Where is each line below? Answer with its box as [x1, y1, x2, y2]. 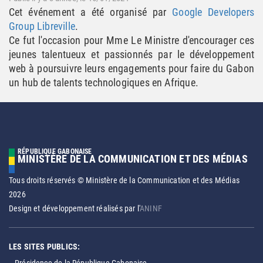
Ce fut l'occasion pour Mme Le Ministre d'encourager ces [9, 34, 254, 46]
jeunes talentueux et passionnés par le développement [9, 48, 254, 60]
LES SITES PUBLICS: [9, 242, 80, 251]
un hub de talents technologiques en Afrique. [9, 76, 198, 89]
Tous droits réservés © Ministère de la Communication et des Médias [9, 176, 240, 185]
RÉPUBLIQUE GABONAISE [18, 147, 92, 156]
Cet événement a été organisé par [9, 6, 173, 18]
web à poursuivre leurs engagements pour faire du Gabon [9, 62, 254, 75]
